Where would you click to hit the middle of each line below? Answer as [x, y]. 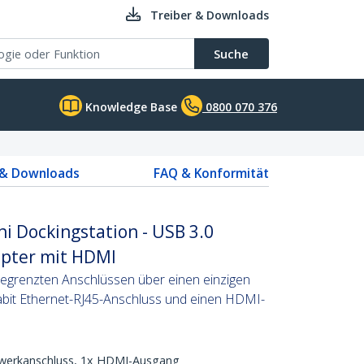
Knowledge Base [130, 107]
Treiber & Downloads [210, 15]
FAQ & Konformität [211, 173]
